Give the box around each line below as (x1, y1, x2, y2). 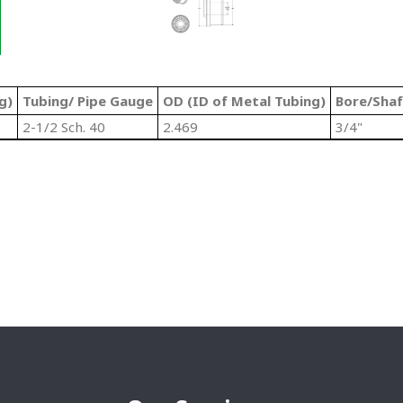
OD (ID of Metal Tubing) (163, 92, 326, 111)
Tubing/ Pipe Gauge (22, 92, 153, 111)
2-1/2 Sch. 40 (22, 118, 105, 137)
